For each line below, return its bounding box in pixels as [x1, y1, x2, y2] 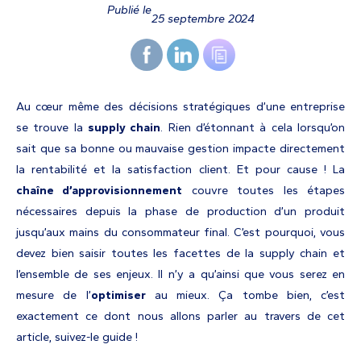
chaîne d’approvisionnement [16, 183, 183, 198]
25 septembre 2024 [151, 11, 255, 27]
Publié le [106, 2, 151, 17]
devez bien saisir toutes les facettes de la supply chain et [16, 246, 345, 261]
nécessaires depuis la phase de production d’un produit [16, 204, 345, 219]
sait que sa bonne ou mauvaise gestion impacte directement [16, 141, 345, 156]
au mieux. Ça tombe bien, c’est [145, 288, 345, 303]
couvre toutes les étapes [182, 183, 346, 198]
